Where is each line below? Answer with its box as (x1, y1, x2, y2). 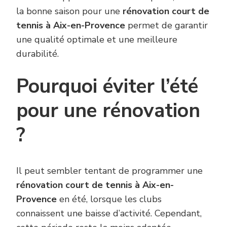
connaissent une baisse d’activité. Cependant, (16, 207, 202, 220)
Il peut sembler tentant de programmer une (16, 165, 203, 177)
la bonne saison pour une (16, 5, 123, 18)
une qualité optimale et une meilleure (16, 33, 177, 46)
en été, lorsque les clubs (57, 193, 162, 206)
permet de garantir (125, 19, 208, 32)
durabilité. (16, 48, 59, 60)
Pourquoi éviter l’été (16, 73, 198, 100)
